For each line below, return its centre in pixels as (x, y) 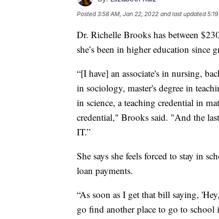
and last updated (183, 14)
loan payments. (105, 171)
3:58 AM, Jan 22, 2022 (128, 14)
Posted (87, 14)
